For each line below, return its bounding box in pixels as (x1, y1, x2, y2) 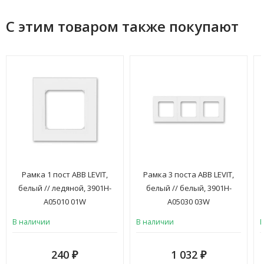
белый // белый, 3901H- (146, 182, 232, 193)
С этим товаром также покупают (6, 16, 239, 36)
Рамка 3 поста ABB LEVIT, (143, 169, 234, 180)
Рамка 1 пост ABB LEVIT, (22, 169, 108, 180)
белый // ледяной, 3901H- (18, 182, 111, 193)
